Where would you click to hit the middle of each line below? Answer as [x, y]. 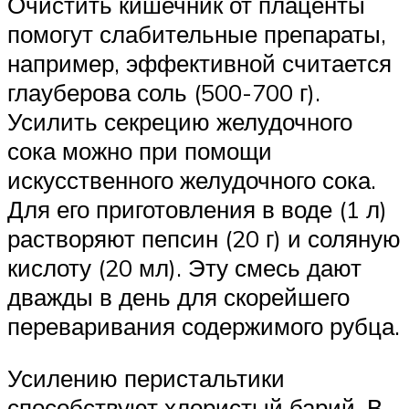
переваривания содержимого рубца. [204, 325]
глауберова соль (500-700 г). [164, 92]
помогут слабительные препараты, [197, 33]
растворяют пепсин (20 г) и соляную [204, 238]
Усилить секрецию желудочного [180, 121]
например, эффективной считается [199, 63]
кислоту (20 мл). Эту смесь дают [184, 267]
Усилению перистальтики [146, 378]
